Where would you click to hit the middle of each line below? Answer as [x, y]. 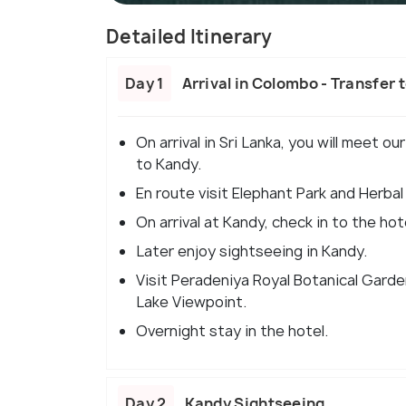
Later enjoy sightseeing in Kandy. [251, 251]
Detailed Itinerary [189, 37]
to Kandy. [169, 164]
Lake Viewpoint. [191, 302]
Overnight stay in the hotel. [232, 331]
